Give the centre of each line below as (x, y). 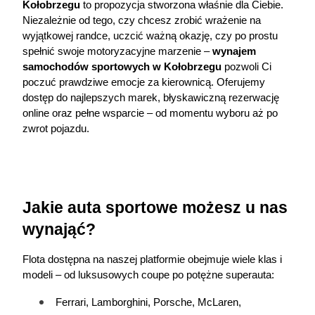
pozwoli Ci (246, 67)
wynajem (234, 51)
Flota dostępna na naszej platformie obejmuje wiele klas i (152, 259)
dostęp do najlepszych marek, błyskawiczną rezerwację (151, 98)
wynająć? (59, 229)
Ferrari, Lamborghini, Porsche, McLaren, (148, 302)
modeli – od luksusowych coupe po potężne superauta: (148, 275)
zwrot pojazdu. (56, 129)
